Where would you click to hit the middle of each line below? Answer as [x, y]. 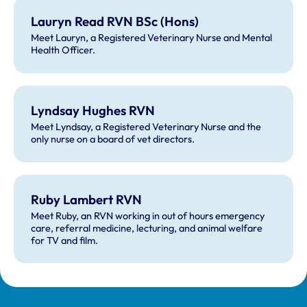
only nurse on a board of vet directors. [112, 139]
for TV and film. [64, 240]
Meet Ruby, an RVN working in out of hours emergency [147, 216]
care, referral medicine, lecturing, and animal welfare [146, 228]
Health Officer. [63, 50]
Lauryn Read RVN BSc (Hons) [114, 22]
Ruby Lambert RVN [86, 199]
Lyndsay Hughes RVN [93, 110]
